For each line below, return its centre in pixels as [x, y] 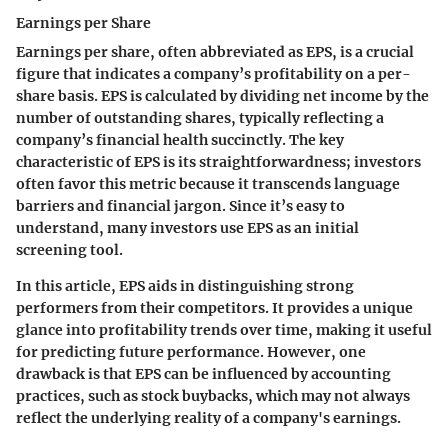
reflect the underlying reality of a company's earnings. [208, 417]
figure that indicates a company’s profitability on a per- [213, 73]
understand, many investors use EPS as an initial [187, 227]
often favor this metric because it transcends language [208, 183]
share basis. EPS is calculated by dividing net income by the [222, 95]
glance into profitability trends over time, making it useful [224, 329]
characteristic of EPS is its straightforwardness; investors [218, 161]
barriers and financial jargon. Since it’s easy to [180, 205]
